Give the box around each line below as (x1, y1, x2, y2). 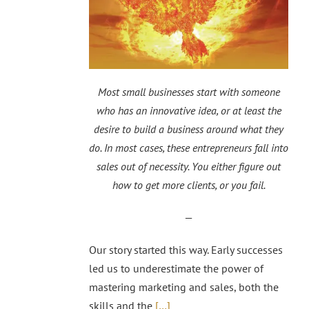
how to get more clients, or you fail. (112, 177, 266, 192)
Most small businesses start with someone (97, 84, 280, 99)
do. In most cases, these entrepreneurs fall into (89, 140, 288, 154)
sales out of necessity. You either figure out (97, 159, 281, 173)
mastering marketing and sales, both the (89, 279, 279, 294)
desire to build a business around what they (94, 121, 283, 136)
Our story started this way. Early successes (89, 242, 283, 257)
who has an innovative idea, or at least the (96, 103, 281, 117)
